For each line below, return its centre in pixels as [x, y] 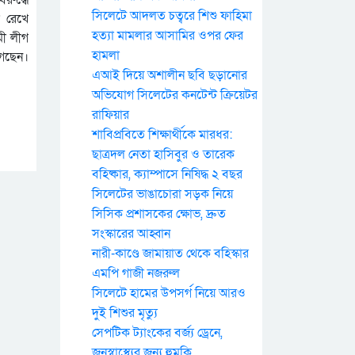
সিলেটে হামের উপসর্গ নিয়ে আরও [169, 293]
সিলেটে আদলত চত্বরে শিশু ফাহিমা [172, 16]
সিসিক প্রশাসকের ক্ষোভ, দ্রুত [159, 214]
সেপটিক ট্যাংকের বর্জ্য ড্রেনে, [157, 333]
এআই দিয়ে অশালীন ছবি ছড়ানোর [170, 75]
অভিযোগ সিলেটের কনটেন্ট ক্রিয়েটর [175, 95]
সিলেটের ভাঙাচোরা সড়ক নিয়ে [162, 194]
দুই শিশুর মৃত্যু [125, 313]
